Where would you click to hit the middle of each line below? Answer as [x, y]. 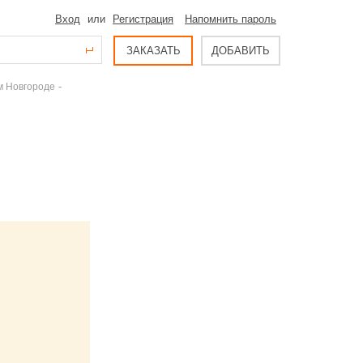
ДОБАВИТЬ [241, 51]
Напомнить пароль [231, 19]
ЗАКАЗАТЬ [153, 51]
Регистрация [143, 19]
